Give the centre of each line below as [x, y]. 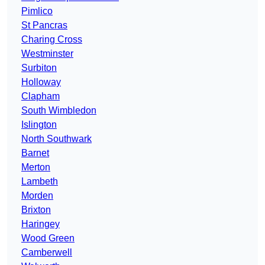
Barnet [35, 153]
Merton [36, 167]
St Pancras [44, 25]
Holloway [41, 82]
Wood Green [48, 238]
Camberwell [47, 253]
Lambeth [40, 182]
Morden [37, 196]
